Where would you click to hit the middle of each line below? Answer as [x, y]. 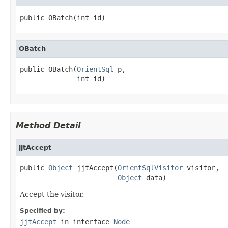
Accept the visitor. [52, 194]
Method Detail [48, 125]
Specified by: [42, 210]
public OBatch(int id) [63, 18]
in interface [85, 222]
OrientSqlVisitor [150, 168]
